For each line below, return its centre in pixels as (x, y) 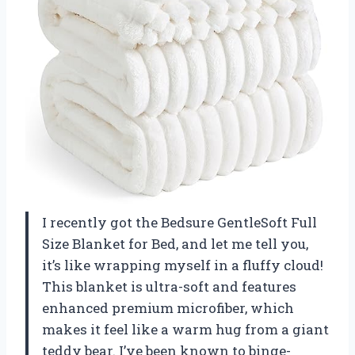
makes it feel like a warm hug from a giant (185, 329)
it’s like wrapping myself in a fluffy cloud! (183, 265)
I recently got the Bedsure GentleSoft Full (179, 222)
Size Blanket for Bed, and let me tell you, (175, 243)
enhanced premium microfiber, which (168, 307)
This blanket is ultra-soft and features (169, 286)
